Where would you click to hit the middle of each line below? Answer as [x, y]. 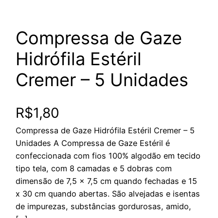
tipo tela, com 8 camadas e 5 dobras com [94, 169]
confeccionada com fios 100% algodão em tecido [108, 156]
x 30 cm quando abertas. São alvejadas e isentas [108, 194]
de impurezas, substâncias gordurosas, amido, [103, 207]
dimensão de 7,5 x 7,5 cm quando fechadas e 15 [106, 181]
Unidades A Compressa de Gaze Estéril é [93, 143]
